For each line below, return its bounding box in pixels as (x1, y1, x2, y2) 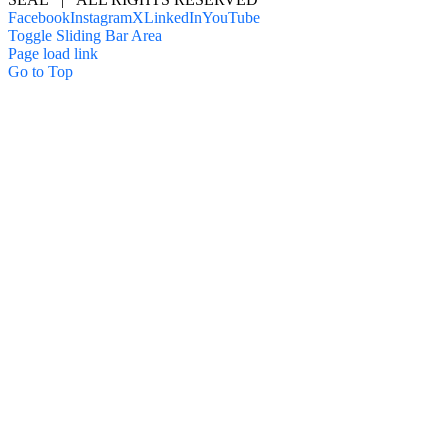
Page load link (8, 44, 98, 62)
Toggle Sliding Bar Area (8, 26, 162, 44)
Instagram (70, 8, 132, 26)
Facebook (8, 8, 70, 26)
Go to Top (8, 62, 73, 80)
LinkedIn (144, 8, 202, 26)
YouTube (202, 8, 260, 26)
